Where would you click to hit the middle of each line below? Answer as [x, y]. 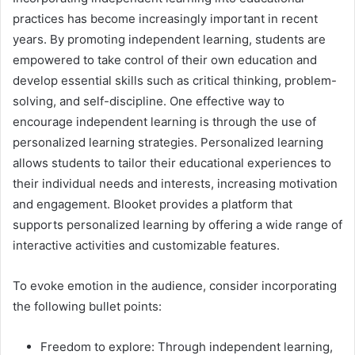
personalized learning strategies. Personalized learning [168, 143]
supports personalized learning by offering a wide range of [177, 225]
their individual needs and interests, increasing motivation [175, 184]
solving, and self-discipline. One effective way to [149, 101]
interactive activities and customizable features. [146, 246]
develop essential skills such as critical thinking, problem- [175, 81]
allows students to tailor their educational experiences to [172, 163]
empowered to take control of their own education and [165, 60]
